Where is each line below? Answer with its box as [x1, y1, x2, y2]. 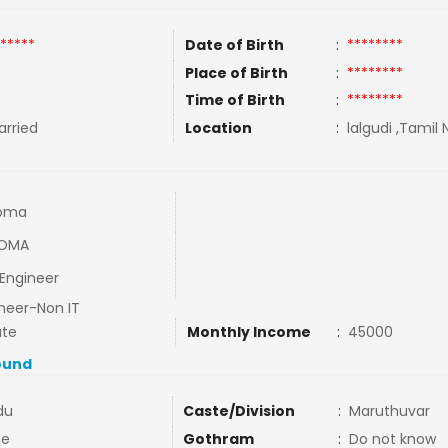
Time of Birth [184, 90, 285, 110]
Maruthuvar [348, 401, 430, 421]
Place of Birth [184, 63, 288, 83]
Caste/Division [182, 401, 295, 421]
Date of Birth [184, 35, 284, 55]
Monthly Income [186, 322, 311, 342]
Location [184, 118, 252, 138]
